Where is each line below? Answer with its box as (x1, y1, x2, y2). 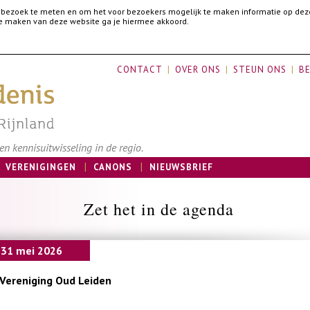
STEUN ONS (233, 64, 286, 75)
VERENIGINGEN (6, 161, 76, 173)
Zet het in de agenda (83, 198, 234, 220)
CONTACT (117, 64, 163, 75)
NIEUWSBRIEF (149, 161, 213, 173)
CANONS (93, 161, 132, 173)
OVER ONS (175, 64, 221, 75)
